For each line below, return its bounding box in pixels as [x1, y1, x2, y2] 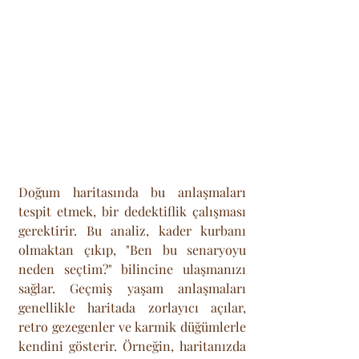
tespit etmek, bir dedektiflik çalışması [18, 202, 246, 220]
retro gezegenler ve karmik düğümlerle [18, 317, 246, 335]
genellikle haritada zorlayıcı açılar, [18, 298, 246, 316]
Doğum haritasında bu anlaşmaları [18, 183, 246, 200]
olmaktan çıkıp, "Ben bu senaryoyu [18, 240, 246, 258]
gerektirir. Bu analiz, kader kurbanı [18, 221, 246, 239]
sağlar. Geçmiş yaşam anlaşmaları [18, 279, 246, 296]
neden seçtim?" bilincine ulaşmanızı [18, 260, 246, 277]
